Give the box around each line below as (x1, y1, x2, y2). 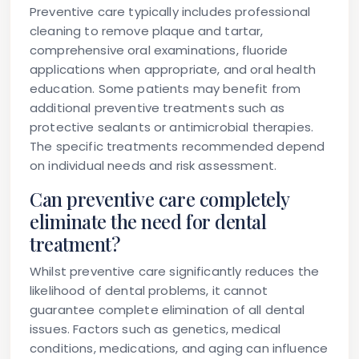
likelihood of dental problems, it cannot (30, 282, 268, 300)
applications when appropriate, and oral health (30, 61, 316, 79)
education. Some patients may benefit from (30, 80, 301, 98)
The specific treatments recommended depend (30, 138, 325, 155)
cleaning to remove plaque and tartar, (30, 22, 264, 40)
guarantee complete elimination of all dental (30, 301, 305, 319)
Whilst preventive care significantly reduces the (30, 263, 320, 280)
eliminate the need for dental (30, 209, 267, 235)
